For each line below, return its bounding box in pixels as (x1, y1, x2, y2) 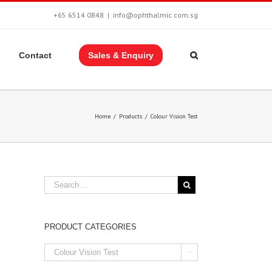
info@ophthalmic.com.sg (113, 10, 198, 19)
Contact (19, 50, 52, 60)
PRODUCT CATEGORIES (44, 222, 137, 231)
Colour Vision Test (151, 112, 198, 120)
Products (119, 112, 142, 120)
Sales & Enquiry (88, 50, 154, 60)
